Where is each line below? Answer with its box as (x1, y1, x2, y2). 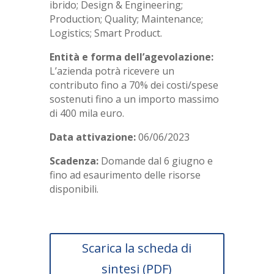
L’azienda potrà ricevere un (49, 64, 174, 78)
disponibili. (49, 182, 98, 196)
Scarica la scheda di (82, 240, 192, 257)
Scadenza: (49, 154, 101, 168)
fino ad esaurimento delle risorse (49, 168, 201, 182)
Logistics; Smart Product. (49, 26, 162, 40)
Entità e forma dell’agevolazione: (49, 50, 213, 64)
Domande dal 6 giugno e (100, 154, 213, 168)
